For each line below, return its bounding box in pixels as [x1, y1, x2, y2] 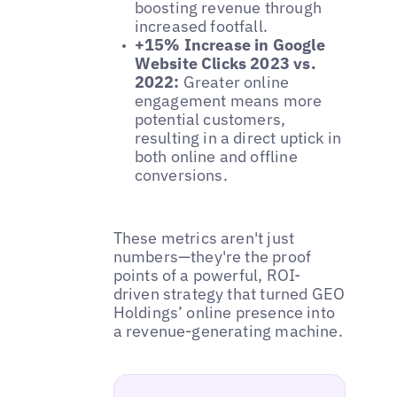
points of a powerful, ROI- [113, 265, 301, 286]
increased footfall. [134, 16, 269, 37]
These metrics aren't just [113, 228, 295, 249]
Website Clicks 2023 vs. [134, 53, 316, 74]
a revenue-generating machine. [113, 321, 343, 342]
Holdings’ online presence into [113, 302, 336, 323]
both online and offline [134, 146, 298, 167]
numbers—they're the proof [113, 246, 312, 268]
